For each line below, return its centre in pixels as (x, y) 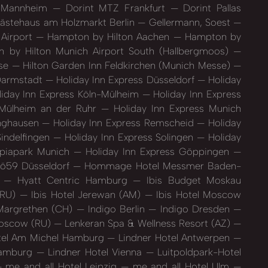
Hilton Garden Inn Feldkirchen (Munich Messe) (127, 66)
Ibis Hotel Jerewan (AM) (86, 195)
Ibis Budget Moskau (191, 180)
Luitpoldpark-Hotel (197, 252)
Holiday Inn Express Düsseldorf (125, 80)
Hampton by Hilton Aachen (108, 37)
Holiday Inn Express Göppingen (157, 152)
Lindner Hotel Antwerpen (174, 238)
